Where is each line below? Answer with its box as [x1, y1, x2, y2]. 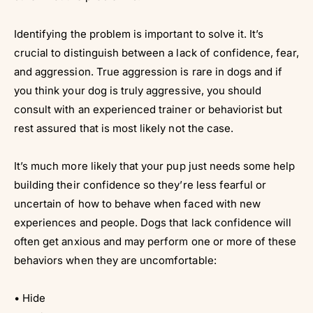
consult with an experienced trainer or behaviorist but [14, 102, 283, 116]
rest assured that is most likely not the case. [14, 121, 234, 135]
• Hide [14, 291, 46, 305]
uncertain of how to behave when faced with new [14, 196, 261, 210]
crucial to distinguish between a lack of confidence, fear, [14, 45, 299, 59]
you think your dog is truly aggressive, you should [14, 83, 262, 97]
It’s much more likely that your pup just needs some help [14, 159, 296, 173]
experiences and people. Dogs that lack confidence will [14, 215, 292, 229]
